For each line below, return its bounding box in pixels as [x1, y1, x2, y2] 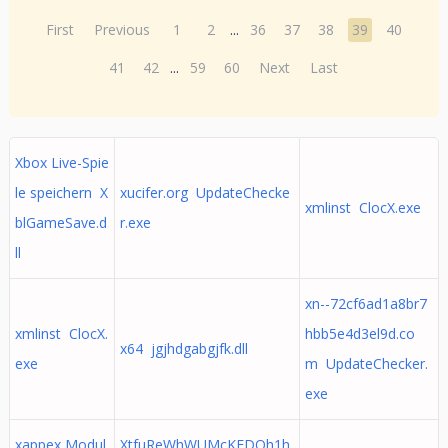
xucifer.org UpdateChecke [119, 183, 290, 202]
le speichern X [14, 183, 108, 202]
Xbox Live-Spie [14, 153, 109, 172]
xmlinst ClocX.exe [304, 198, 421, 217]
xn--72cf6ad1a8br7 [304, 294, 427, 313]
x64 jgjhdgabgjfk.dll [119, 339, 248, 358]
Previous [94, 20, 151, 39]
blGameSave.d [14, 213, 107, 232]
